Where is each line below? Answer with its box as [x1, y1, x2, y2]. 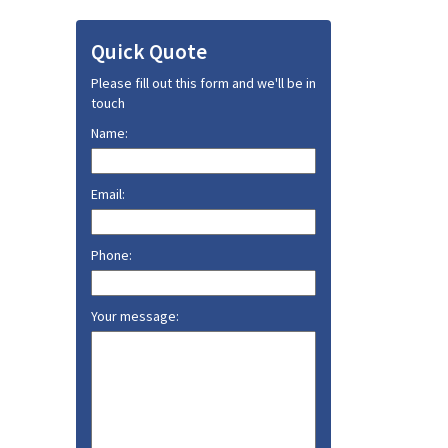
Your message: [91, 307, 179, 325]
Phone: [91, 246, 132, 264]
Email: [91, 185, 125, 203]
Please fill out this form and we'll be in [91, 74, 316, 92]
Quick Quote [91, 38, 207, 65]
